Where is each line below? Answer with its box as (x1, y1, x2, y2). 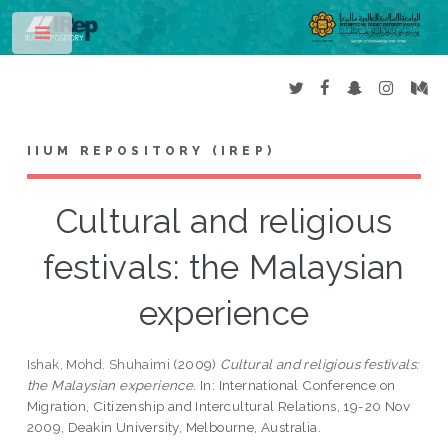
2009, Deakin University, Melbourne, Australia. (26, 419, 322, 436)
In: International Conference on (196, 377, 396, 394)
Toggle (87, 30, 126, 44)
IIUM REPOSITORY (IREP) (26, 144, 276, 159)
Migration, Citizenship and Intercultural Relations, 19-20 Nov (26, 398, 411, 415)
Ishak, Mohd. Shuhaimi (26, 356, 171, 373)
